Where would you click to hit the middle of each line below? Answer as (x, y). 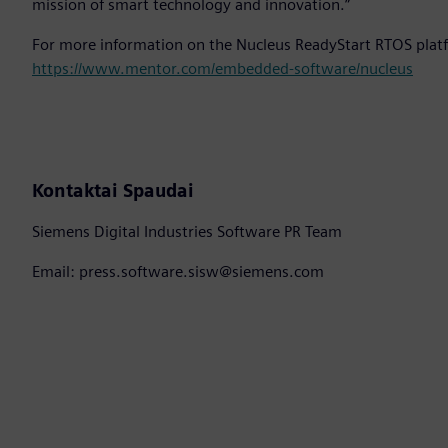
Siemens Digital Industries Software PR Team (187, 232)
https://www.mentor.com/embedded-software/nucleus (222, 69)
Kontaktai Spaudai (113, 191)
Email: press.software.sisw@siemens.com (178, 272)
